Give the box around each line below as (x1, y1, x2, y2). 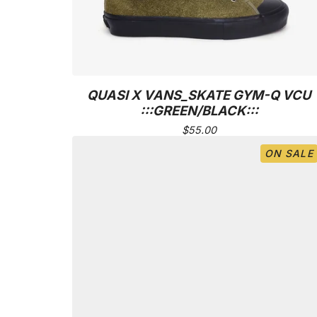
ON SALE (264, 147, 313, 160)
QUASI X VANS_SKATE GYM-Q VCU (87, 87, 311, 103)
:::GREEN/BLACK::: (139, 103, 258, 119)
